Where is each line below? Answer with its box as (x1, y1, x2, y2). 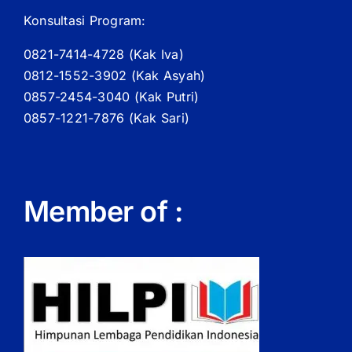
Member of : (24, 193, 183, 229)
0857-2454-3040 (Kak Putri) (24, 88, 200, 104)
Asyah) (159, 67, 206, 83)
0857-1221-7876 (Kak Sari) (24, 109, 189, 126)
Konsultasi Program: (24, 12, 146, 28)
